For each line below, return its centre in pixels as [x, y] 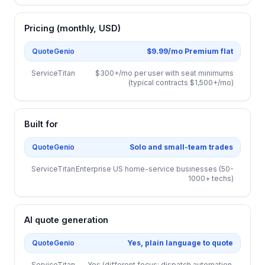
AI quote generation [66, 220]
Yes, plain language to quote [180, 243]
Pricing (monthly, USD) [72, 28]
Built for [41, 124]
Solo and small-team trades [181, 147]
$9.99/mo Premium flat [190, 51]
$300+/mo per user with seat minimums [164, 73]
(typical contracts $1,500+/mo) [181, 83]
